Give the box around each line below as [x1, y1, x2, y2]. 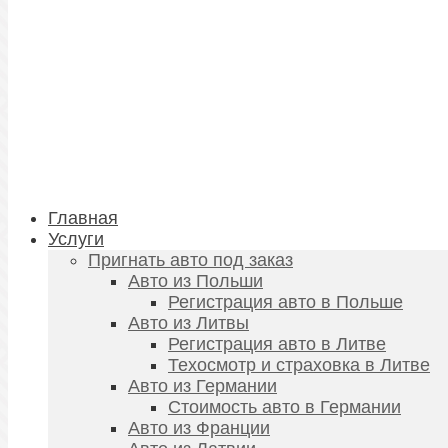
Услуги [48, 229, 104, 250]
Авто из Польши [128, 271, 263, 292]
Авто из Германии [128, 376, 277, 397]
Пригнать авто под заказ [88, 250, 293, 271]
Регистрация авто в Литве [168, 334, 386, 355]
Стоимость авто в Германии [168, 397, 401, 418]
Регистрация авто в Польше [168, 292, 403, 313]
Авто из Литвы [128, 313, 249, 334]
